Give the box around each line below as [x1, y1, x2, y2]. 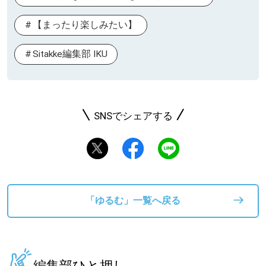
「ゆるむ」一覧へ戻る [85, 195, 180, 207]
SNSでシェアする [93, 109, 173, 122]
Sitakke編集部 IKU [32, 48, 107, 59]
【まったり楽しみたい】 [32, 20, 137, 31]
